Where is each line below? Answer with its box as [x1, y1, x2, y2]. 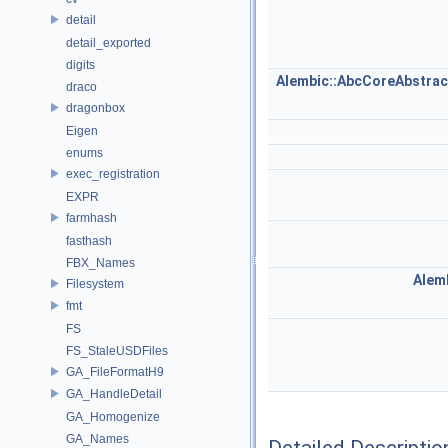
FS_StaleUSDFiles [66, 344, 168, 358]
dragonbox [66, 100, 125, 115]
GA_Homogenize [66, 410, 160, 424]
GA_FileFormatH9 [66, 364, 164, 379]
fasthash [66, 234, 112, 248]
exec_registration [66, 166, 160, 181]
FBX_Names [66, 256, 135, 270]
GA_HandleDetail [66, 386, 162, 401]
